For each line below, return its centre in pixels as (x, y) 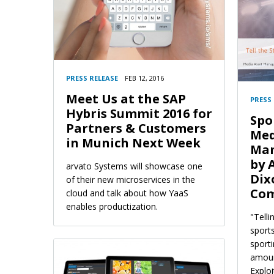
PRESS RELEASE (92, 78)
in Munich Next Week (133, 143)
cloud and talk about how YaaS (127, 193)
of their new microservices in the (131, 180)
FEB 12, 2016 (144, 78)
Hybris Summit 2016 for (139, 114)
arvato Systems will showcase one (134, 166)
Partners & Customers (136, 128)
